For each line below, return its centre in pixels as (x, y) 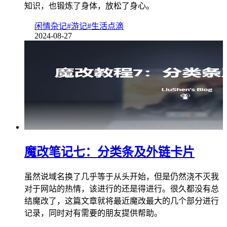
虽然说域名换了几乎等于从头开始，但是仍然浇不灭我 (122, 177)
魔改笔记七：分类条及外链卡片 (109, 152)
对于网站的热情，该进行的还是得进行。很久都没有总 (122, 189)
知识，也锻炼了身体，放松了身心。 (89, 6)
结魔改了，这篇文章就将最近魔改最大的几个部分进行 (122, 201)
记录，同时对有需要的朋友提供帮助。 (93, 213)
